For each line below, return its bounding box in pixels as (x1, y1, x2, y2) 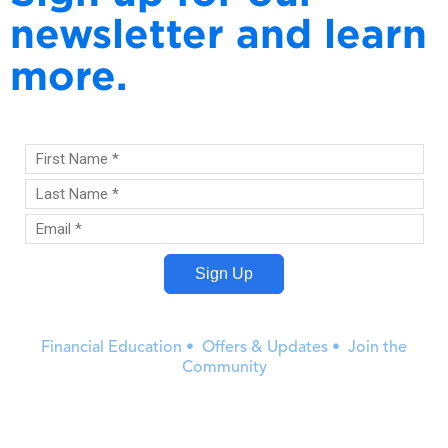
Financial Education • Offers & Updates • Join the (41, 339, 407, 356)
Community (181, 359, 267, 376)
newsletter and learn (10, 10, 427, 55)
